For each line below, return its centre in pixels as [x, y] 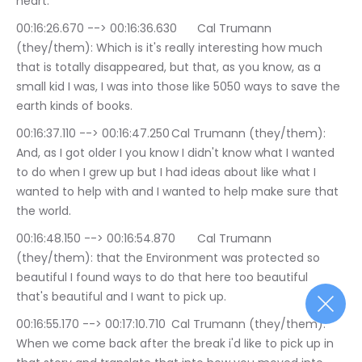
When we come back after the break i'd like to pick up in [177, 343]
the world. [44, 211]
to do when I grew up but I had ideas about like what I [168, 172]
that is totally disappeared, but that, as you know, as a [170, 67]
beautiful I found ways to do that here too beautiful [164, 277]
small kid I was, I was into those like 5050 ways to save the [180, 86]
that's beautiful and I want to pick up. [121, 297]
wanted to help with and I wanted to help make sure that [179, 192]
